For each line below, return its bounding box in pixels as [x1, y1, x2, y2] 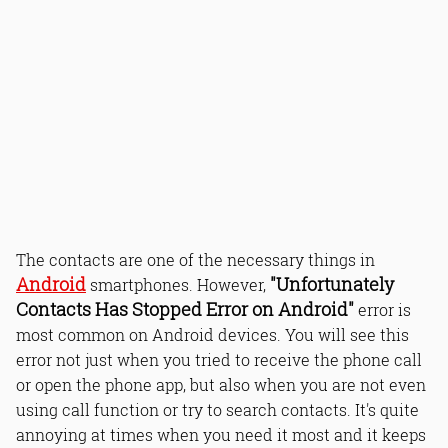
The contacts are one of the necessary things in [16, 249, 375, 270]
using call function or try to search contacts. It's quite [16, 399, 419, 420]
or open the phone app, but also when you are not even [16, 374, 426, 395]
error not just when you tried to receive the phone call [16, 349, 422, 370]
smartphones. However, [86, 274, 270, 295]
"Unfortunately [270, 273, 394, 296]
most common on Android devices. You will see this [16, 324, 409, 345]
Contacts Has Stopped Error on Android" [16, 298, 354, 321]
